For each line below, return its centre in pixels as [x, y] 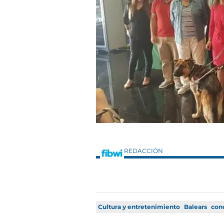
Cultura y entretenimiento [139, 207]
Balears [195, 207]
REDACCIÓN [144, 151]
